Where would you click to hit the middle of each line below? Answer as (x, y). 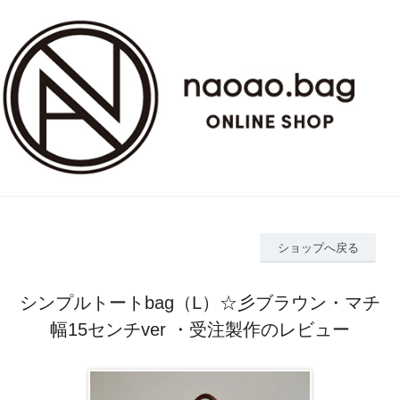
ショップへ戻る (318, 247)
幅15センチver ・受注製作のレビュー (200, 329)
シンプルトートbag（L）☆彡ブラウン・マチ (200, 302)
